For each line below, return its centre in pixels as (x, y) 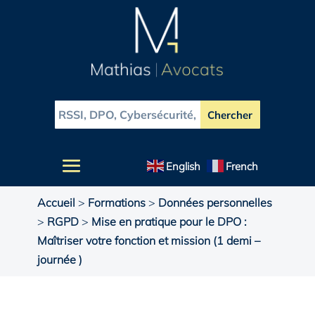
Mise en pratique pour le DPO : (169, 222)
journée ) (59, 260)
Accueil (56, 203)
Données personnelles (215, 203)
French (242, 166)
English (184, 166)
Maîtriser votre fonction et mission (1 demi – (148, 241)
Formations (116, 203)
